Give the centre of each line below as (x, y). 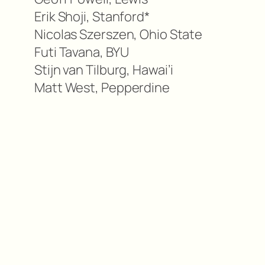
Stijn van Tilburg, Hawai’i (104, 70)
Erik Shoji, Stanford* (92, 17)
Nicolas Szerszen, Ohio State (119, 35)
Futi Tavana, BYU (82, 52)
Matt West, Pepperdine (102, 88)
